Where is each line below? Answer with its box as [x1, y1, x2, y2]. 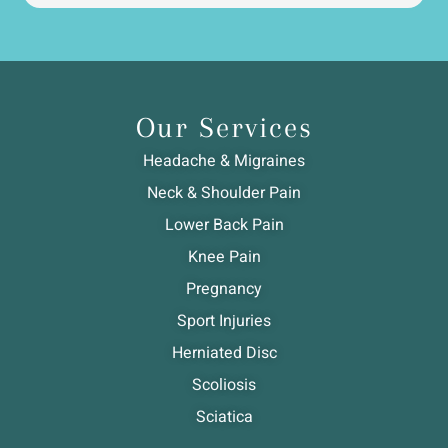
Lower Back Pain [164, 213, 284, 238]
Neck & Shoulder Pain [147, 181, 301, 206]
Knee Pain [187, 245, 261, 270]
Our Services [135, 111, 313, 145]
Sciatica [195, 405, 253, 430]
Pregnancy [186, 277, 262, 302]
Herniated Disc [171, 341, 277, 366]
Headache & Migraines [143, 149, 305, 174]
